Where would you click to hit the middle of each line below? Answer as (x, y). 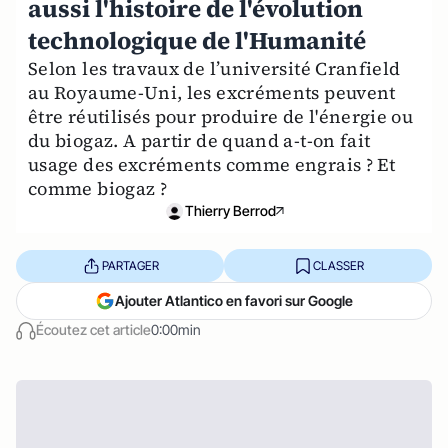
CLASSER (338, 265)
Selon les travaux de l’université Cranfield (214, 69)
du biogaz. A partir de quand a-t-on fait (199, 141)
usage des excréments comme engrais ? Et (212, 165)
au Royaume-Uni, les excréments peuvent (212, 93)
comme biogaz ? (98, 189)
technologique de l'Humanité (197, 41)
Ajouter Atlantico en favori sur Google (234, 301)
